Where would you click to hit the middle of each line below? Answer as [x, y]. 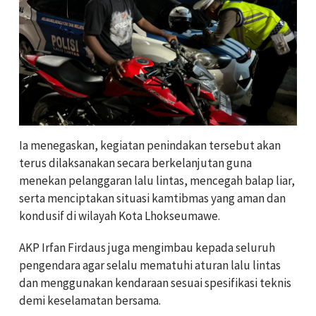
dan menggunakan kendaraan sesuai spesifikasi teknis [155, 282]
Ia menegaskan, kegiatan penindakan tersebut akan [150, 145]
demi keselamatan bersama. [90, 300]
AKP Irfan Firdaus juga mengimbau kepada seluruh [147, 247]
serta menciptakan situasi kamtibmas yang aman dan [152, 198]
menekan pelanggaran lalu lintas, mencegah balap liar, [157, 180]
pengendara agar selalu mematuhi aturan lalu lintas [150, 265]
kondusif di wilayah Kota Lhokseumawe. [120, 215]
